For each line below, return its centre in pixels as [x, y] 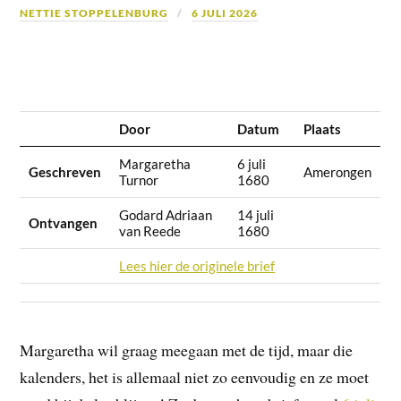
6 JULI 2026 [225, 13]
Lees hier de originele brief [197, 266]
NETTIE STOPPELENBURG [94, 13]
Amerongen [338, 172]
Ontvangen [64, 223]
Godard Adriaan [166, 215]
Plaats [323, 129]
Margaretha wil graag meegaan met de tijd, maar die [187, 350]
